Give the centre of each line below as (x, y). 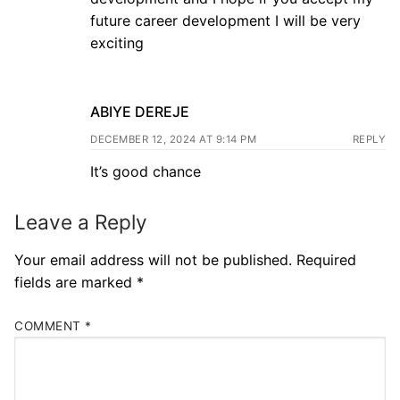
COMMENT (50, 326)
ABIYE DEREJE (140, 112)
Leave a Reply (81, 222)
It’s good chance (146, 172)
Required (326, 260)
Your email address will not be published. (153, 260)
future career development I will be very (225, 21)
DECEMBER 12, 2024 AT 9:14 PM (173, 140)
